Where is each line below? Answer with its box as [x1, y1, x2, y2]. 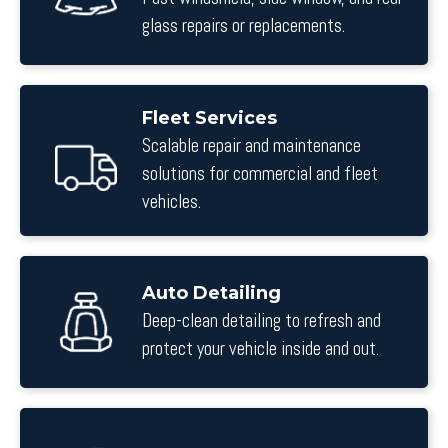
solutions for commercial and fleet [142, 161, 378, 186]
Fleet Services [142, 106, 277, 129]
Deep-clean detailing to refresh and [142, 309, 381, 334]
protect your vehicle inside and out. [142, 337, 379, 362]
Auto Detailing [142, 282, 281, 305]
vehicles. [142, 189, 201, 214]
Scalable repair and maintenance [142, 133, 361, 158]
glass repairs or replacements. [142, 14, 345, 39]
